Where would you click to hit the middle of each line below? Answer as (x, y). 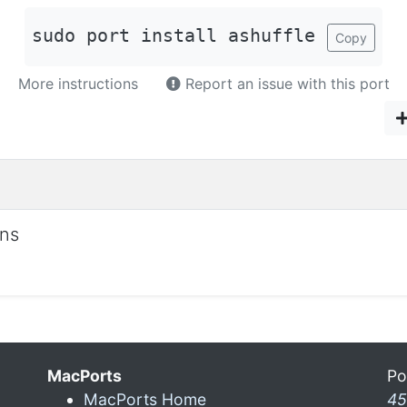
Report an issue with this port (285, 83)
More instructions (78, 83)
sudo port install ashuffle (174, 35)
